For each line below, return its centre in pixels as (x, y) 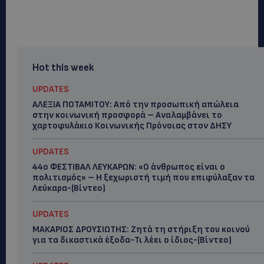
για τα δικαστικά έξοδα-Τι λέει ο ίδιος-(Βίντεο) (132, 240)
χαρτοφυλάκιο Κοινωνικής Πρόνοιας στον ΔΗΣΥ (132, 126)
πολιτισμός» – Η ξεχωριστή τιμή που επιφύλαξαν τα (143, 178)
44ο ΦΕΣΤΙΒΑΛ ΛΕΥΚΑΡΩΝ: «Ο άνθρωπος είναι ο (129, 167)
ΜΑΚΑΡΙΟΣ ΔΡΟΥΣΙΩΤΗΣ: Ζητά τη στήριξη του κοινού (141, 230)
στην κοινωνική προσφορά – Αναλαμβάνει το (127, 115)
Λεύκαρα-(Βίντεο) (69, 188)
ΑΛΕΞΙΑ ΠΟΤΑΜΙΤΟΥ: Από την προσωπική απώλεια (136, 105)
